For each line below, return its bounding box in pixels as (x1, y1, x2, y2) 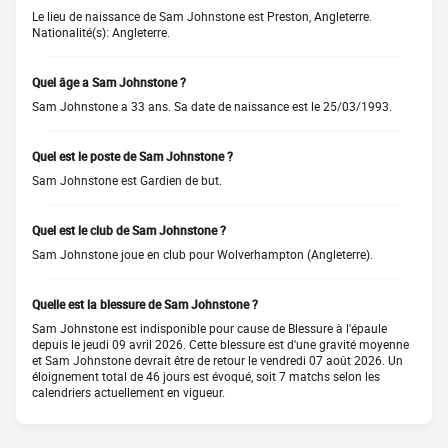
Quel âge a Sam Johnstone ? (32, 74, 186, 90)
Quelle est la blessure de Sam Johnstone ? (32, 296, 258, 312)
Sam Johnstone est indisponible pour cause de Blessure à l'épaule (32, 320, 387, 336)
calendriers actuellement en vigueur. (32, 384, 225, 400)
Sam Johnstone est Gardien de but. (32, 172, 222, 188)
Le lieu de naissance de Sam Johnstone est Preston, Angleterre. (32, 8, 372, 24)
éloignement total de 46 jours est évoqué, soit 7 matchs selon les (32, 368, 380, 384)
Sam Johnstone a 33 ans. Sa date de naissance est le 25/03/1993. (32, 98, 392, 114)
